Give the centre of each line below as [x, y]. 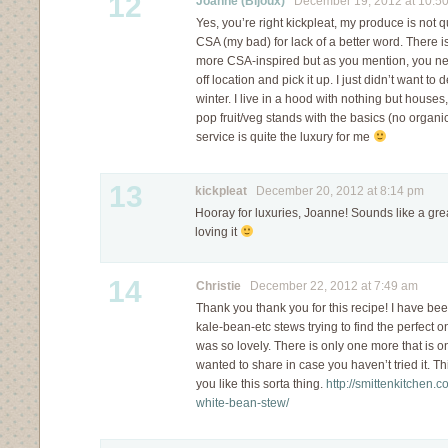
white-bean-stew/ [242, 403]
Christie [218, 286]
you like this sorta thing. [261, 384]
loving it [217, 232]
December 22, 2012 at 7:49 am [329, 286]
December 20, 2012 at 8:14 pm [335, 191]
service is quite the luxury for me [284, 137]
